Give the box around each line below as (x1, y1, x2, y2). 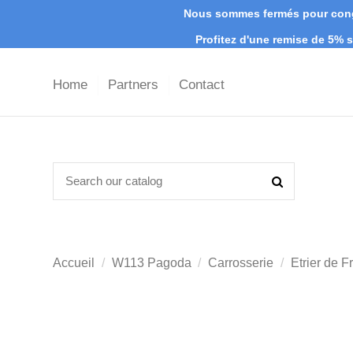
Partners (108, 77, 162, 93)
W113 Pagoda (111, 256, 191, 270)
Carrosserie (208, 256, 274, 270)
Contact (179, 77, 225, 93)
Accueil (53, 256, 95, 270)
